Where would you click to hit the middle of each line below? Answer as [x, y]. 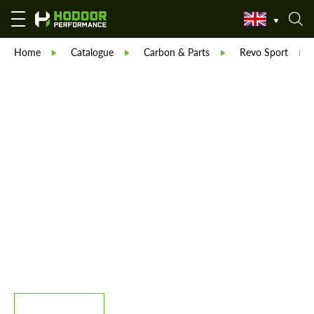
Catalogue [92, 52]
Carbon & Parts [177, 52]
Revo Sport [264, 52]
